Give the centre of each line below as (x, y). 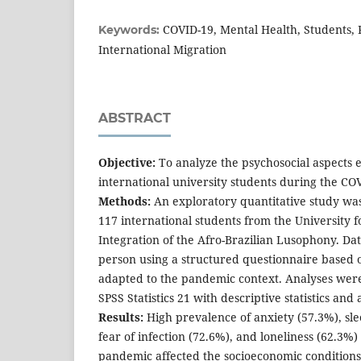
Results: (121, 317)
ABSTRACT (135, 118)
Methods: (124, 201)
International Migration (162, 50)
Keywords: (131, 30)
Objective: (127, 163)
